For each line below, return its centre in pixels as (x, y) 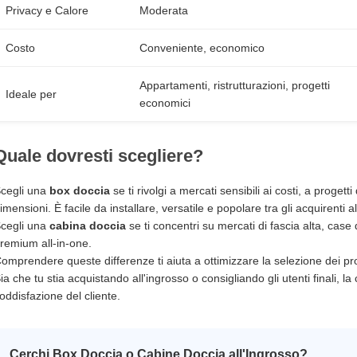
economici (165, 103)
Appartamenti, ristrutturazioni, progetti (235, 85)
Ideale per (31, 94)
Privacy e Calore (47, 10)
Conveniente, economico (202, 48)
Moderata (164, 10)
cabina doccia (88, 226)
